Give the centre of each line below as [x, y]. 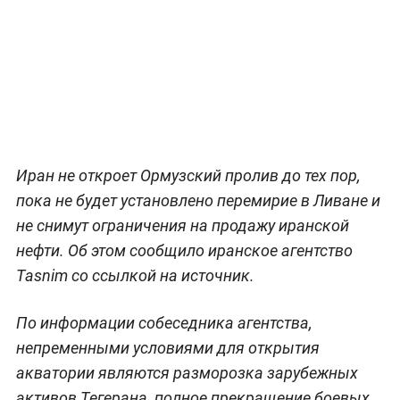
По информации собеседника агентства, [164, 322]
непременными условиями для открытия [167, 347]
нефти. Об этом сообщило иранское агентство [184, 250]
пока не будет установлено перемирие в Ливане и [198, 200]
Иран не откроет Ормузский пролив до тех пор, [188, 175]
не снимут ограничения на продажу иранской [182, 225]
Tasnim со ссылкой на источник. [135, 275]
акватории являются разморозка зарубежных [187, 372]
